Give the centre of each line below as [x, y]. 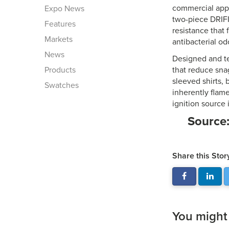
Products [60, 70]
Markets [59, 39]
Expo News [64, 9]
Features [60, 24]
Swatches [62, 85]
